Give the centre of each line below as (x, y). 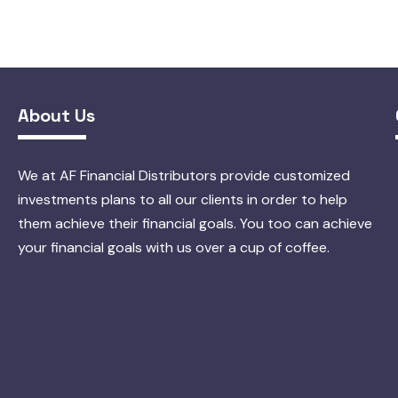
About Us (56, 116)
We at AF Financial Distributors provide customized (184, 176)
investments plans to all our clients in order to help (183, 200)
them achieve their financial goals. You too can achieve (195, 224)
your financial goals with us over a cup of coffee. (174, 248)
